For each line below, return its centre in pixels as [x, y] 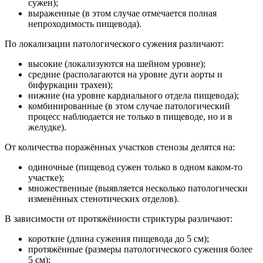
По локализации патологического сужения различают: [114, 44]
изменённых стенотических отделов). [104, 199]
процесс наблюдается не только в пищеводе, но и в [130, 117]
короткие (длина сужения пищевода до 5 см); [119, 239]
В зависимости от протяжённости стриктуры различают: [119, 219]
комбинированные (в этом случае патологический [129, 106]
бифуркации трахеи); [70, 85]
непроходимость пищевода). [85, 24]
